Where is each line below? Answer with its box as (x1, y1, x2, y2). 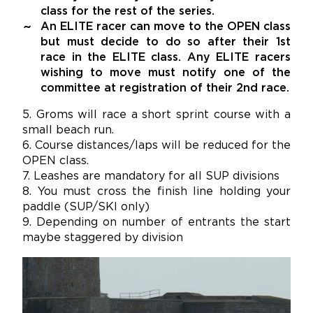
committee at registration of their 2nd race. (41, 83, 289, 94)
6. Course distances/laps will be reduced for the (22, 140, 291, 152)
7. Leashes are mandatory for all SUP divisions (22, 171, 279, 182)
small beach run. (22, 125, 114, 136)
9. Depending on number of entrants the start (22, 217, 291, 228)
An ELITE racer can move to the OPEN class (41, 22, 291, 33)
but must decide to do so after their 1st (41, 37, 291, 48)
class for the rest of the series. (41, 6, 214, 17)
